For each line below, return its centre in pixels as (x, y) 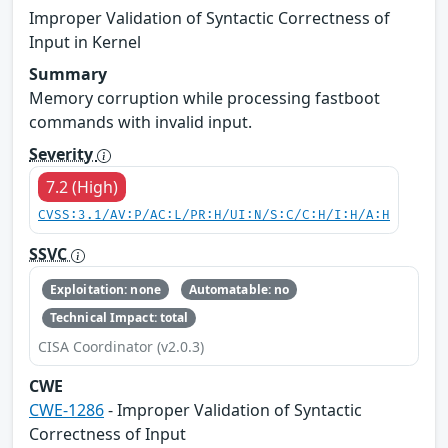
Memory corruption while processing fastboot (204, 98)
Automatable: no (239, 289)
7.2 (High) (82, 187)
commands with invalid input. (140, 122)
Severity (63, 154)
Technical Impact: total (119, 317)
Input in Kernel (85, 42)
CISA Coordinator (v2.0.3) (121, 347)
